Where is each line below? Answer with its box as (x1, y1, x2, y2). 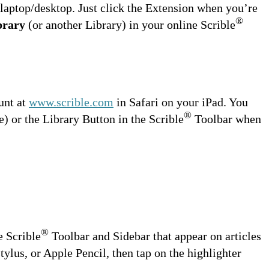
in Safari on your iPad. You (113, 95, 248, 109)
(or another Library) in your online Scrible (25, 17, 235, 31)
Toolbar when (192, 112, 261, 125)
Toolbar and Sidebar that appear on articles (49, 229, 261, 243)
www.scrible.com (29, 95, 113, 109)
